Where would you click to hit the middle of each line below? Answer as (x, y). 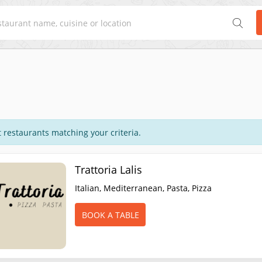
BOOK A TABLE (110, 215)
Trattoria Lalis (109, 170)
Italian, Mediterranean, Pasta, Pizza (144, 188)
